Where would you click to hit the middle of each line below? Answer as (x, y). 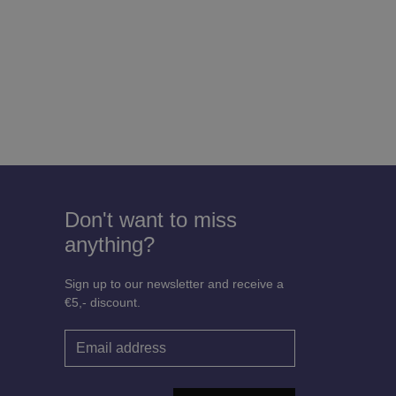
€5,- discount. (103, 302)
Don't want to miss (151, 219)
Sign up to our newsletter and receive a (174, 283)
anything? (110, 244)
